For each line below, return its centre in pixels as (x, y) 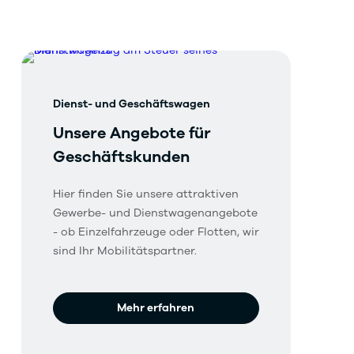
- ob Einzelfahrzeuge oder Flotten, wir (156, 232)
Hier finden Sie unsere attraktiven (145, 194)
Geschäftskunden (121, 157)
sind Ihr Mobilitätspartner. (124, 251)
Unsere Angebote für (132, 133)
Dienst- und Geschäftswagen (131, 104)
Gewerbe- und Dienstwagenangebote (155, 213)
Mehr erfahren (156, 308)
